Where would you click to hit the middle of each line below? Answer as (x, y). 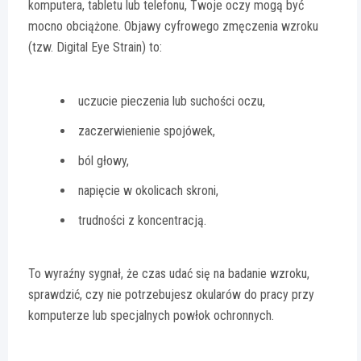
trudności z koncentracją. (142, 221)
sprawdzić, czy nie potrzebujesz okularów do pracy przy (171, 295)
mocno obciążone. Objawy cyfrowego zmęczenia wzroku (173, 27)
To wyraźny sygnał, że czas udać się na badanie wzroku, (169, 274)
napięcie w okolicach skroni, (148, 191)
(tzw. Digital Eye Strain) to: (95, 48)
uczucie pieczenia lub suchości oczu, (172, 102)
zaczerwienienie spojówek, (147, 131)
